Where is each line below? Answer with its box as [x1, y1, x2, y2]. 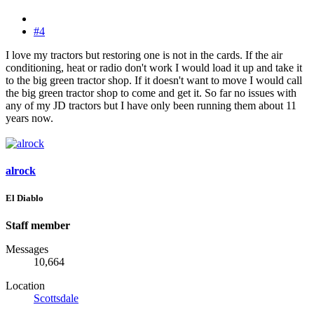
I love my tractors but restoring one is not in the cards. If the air [6, 48, 282, 61]
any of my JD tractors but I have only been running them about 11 [6, 99, 296, 111]
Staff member [6, 219, 70, 232]
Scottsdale [34, 292, 78, 305]
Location [6, 280, 45, 292]
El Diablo [6, 193, 43, 204]
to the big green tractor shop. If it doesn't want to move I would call [6, 74, 302, 86]
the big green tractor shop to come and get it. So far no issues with [6, 86, 296, 99]
